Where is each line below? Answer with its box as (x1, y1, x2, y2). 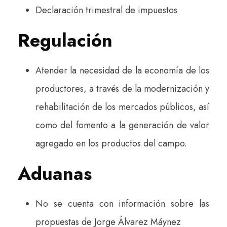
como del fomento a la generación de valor (35, 118, 209, 132)
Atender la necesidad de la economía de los (35, 63, 209, 77)
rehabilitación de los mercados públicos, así (35, 100, 209, 113)
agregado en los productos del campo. (35, 136, 187, 150)
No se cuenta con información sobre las (35, 197, 209, 210)
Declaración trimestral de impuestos (35, 3, 177, 17)
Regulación (18, 26, 112, 54)
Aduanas (18, 160, 92, 187)
